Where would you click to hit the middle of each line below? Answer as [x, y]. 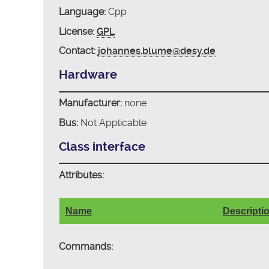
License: [76, 31]
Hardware [88, 75]
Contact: [77, 51]
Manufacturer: [90, 103]
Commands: [86, 246]
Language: [82, 12]
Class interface [102, 147]
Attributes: [81, 175]
